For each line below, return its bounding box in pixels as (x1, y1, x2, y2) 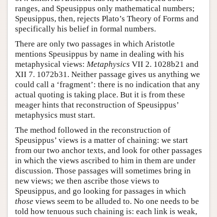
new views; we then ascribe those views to (15, 176, 159, 186)
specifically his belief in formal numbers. (15, 24, 156, 33)
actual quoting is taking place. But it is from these (15, 90, 185, 99)
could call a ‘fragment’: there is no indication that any (15, 79, 200, 89)
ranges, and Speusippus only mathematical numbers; (15, 3, 195, 13)
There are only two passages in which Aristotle (15, 39, 175, 48)
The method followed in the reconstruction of (15, 125, 170, 135)
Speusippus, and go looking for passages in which (15, 186, 186, 196)
